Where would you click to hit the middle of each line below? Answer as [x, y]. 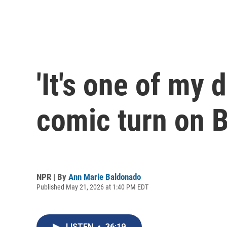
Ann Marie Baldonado [105, 177]
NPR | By [52, 177]
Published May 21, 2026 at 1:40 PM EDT [92, 187]
